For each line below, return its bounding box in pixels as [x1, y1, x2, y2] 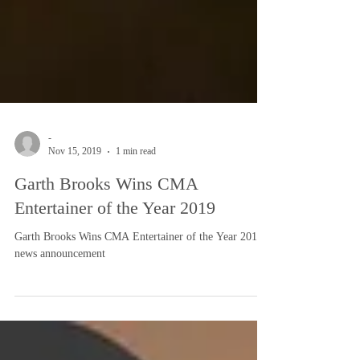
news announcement [14, 276, 105, 288]
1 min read [116, 174, 156, 186]
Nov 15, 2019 [48, 174, 101, 186]
